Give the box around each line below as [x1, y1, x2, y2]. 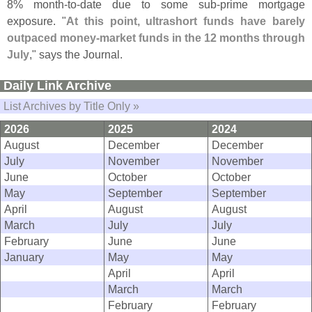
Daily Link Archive [3, 79, 111, 93]
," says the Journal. [29, 48, 123, 61]
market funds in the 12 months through [100, 31, 305, 45]
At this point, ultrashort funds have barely [65, 15, 306, 28]
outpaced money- [7, 31, 100, 45]
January [4, 251, 44, 264]
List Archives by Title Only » [3, 100, 139, 113]
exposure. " [7, 15, 66, 28]
